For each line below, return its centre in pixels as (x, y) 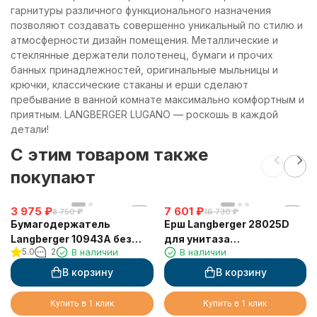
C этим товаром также (109, 155)
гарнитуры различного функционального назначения (141, 11)
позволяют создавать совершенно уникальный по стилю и (157, 25)
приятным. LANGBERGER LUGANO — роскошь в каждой (144, 115)
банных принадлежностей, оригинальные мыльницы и (144, 70)
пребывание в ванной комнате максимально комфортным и (157, 100)
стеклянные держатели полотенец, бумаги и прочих (142, 55)
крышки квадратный (65, 254)
